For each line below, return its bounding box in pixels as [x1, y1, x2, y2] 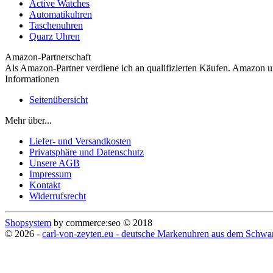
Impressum [29, 169, 71, 180]
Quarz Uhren [29, 31, 80, 42]
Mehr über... [5, 115, 52, 126]
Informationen [5, 74, 59, 85]
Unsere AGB [29, 158, 80, 169]
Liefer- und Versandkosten [29, 136, 131, 147]
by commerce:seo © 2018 [51, 218, 152, 229]
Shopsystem [5, 218, 51, 229]
